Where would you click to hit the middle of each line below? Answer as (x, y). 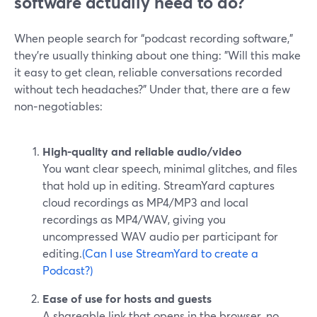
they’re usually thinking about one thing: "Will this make (157, 55)
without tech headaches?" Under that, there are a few (152, 89)
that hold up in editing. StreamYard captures (158, 185)
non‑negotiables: (58, 106)
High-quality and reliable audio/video (142, 151)
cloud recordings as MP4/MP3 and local (145, 202)
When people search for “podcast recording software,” (154, 38)
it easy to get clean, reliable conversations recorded (148, 72)
